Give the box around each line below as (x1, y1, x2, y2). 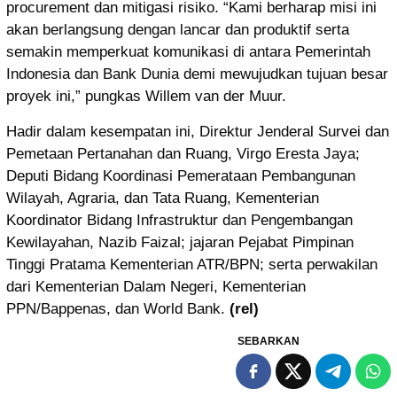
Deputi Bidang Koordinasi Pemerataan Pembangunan (6, 167, 355, 185)
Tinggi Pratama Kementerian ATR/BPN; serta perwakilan (6, 256, 378, 274)
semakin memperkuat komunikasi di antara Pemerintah (6, 43, 370, 61)
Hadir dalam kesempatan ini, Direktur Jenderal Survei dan (6, 123, 389, 141)
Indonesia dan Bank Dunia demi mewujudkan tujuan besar (6, 66, 388, 83)
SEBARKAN (237, 335, 300, 348)
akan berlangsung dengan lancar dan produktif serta (6, 21, 349, 39)
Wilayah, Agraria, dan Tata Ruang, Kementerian (6, 190, 319, 207)
